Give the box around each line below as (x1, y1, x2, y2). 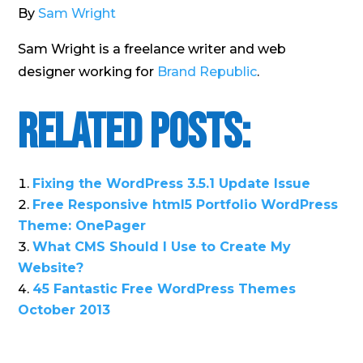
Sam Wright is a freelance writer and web (18, 41, 287, 57)
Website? (18, 259, 84, 275)
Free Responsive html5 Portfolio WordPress (32, 196, 339, 212)
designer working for (18, 63, 158, 79)
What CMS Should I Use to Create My (32, 238, 292, 254)
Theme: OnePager (18, 217, 147, 233)
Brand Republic (157, 63, 258, 79)
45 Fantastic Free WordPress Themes (32, 280, 297, 297)
